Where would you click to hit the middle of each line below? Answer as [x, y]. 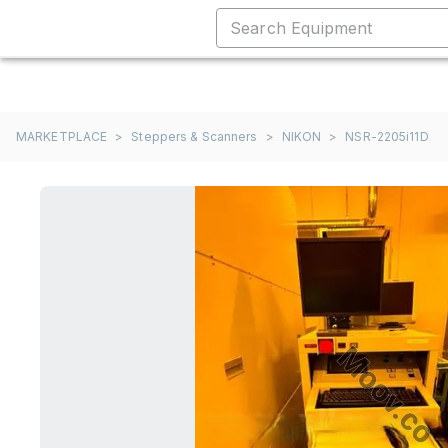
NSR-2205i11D [387, 136]
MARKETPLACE [62, 136]
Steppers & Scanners [194, 136]
